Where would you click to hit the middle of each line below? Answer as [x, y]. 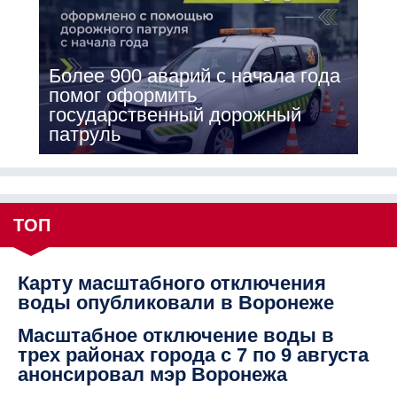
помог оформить [122, 95]
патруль [84, 134]
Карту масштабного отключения [172, 283]
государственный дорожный [175, 114]
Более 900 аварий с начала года [194, 75]
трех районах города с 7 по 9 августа [193, 354]
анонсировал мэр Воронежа [152, 374]
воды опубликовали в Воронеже [176, 302]
